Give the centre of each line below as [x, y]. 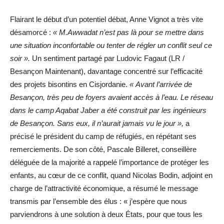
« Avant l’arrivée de [161, 84]
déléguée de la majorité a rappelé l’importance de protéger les [109, 162]
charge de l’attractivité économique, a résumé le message [104, 188]
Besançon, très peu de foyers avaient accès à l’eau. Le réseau [111, 97]
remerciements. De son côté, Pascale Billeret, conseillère [103, 149]
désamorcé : [31, 32]
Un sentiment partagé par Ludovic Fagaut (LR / [108, 58]
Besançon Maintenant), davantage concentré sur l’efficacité [106, 71]
